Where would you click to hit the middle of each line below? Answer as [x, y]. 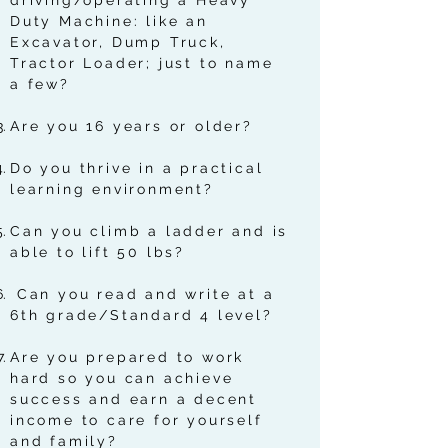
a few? [40, 84]
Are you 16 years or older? [131, 126]
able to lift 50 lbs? [98, 252]
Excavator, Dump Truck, [118, 42]
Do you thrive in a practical [137, 168]
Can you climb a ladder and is [149, 231]
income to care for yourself [136, 420]
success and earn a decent [134, 399]
